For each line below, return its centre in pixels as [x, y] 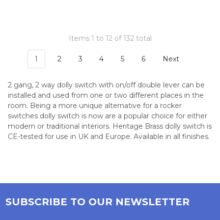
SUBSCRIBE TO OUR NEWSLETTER [97, 202]
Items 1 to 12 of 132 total [110, 39]
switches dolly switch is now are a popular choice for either [108, 116]
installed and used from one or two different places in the [106, 96]
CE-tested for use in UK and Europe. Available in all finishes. [109, 137]
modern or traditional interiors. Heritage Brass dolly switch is [110, 126]
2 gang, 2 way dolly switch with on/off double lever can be [106, 85]
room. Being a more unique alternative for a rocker [95, 106]
